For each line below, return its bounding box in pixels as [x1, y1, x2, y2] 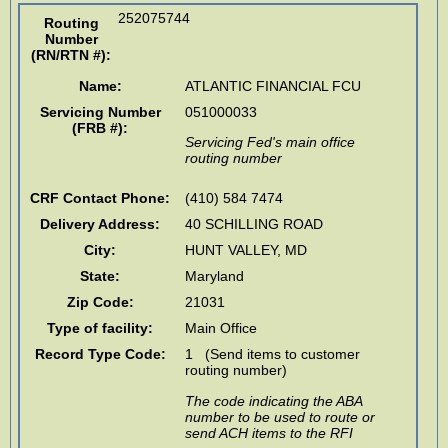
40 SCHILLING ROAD [185, 216, 324, 233]
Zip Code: [66, 294, 134, 311]
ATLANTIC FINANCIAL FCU [185, 77, 362, 94]
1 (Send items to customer [185, 346, 361, 363]
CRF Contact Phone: [30, 190, 171, 207]
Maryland [185, 268, 245, 285]
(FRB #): [72, 119, 129, 136]
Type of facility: [47, 320, 154, 337]
